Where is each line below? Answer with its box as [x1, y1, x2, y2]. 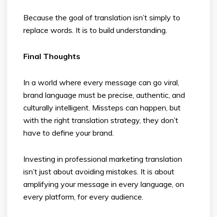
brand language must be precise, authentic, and [23, 90, 185, 100]
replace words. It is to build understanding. [23, 25, 167, 35]
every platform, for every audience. [23, 191, 143, 201]
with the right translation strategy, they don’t [23, 115, 178, 125]
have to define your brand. [23, 127, 114, 138]
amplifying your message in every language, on [23, 179, 184, 189]
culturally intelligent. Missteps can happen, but [23, 102, 181, 112]
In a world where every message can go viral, [23, 77, 179, 87]
